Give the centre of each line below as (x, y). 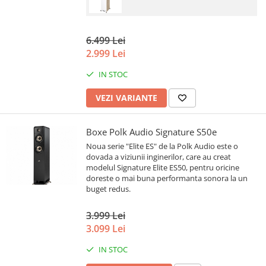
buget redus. (109, 189)
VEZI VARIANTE (126, 98)
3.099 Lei (106, 229)
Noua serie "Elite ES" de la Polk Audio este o (162, 146)
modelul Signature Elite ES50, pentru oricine (163, 168)
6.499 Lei (106, 41)
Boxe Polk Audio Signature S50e (151, 132)
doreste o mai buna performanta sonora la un (167, 178)
